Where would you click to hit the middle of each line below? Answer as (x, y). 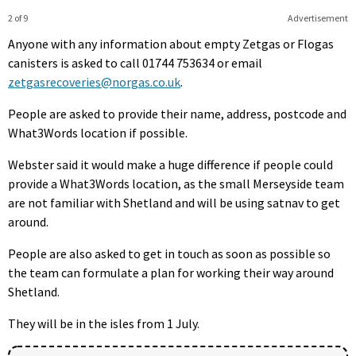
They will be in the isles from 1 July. (104, 323)
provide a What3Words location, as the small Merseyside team (176, 183)
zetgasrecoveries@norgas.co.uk (94, 81)
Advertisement (317, 17)
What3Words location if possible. (98, 132)
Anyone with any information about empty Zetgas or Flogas (171, 43)
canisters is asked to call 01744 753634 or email (135, 62)
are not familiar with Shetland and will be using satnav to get (174, 202)
